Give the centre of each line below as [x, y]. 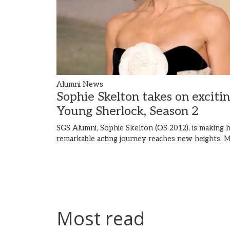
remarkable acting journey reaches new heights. [140, 139]
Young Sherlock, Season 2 [128, 111]
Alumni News [80, 85]
